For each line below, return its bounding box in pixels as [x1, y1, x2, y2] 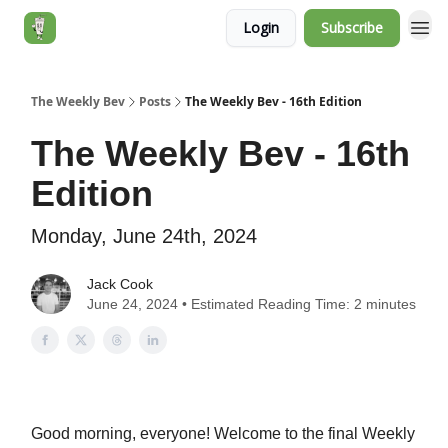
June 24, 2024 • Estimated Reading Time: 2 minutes [87, 296, 416, 312]
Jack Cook [87, 276, 153, 292]
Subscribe [321, 18, 383, 37]
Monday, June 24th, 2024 [31, 225, 257, 247]
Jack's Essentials [80, 21, 169, 38]
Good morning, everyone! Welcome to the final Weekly [31, 425, 415, 442]
